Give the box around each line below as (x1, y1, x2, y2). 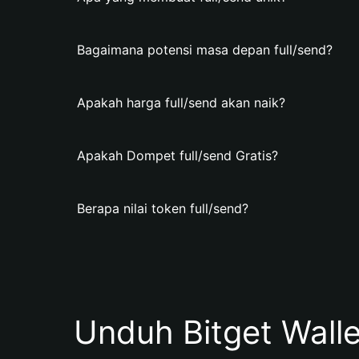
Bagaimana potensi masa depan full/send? (77, 42, 333, 58)
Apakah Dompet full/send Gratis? (77, 147, 278, 163)
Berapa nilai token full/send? (77, 200, 248, 216)
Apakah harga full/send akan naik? (77, 95, 285, 111)
